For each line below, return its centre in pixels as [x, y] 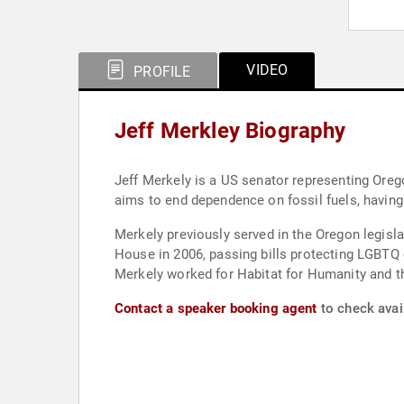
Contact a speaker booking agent [216, 308]
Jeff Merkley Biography [230, 131]
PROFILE [161, 72]
